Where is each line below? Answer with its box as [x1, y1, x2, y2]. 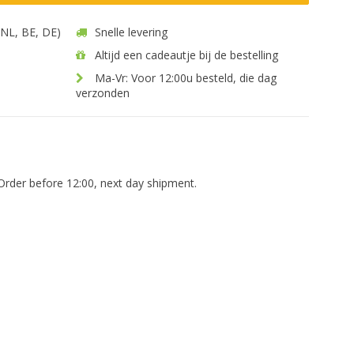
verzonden [76, 85, 130, 100]
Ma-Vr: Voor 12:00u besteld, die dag [92, 70, 277, 85]
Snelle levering [92, 24, 168, 40]
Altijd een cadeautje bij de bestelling [92, 47, 278, 62]
